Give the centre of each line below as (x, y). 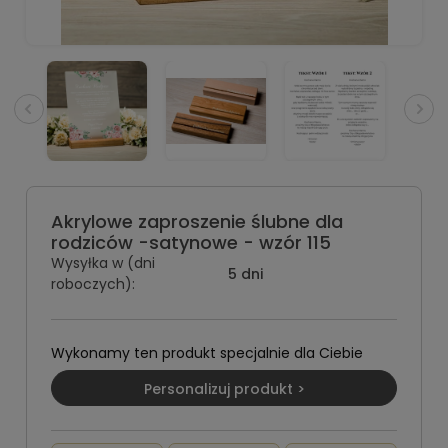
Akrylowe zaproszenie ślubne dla (197, 221)
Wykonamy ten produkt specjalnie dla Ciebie (207, 353)
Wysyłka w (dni (103, 263)
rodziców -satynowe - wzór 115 (191, 242)
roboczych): (93, 284)
